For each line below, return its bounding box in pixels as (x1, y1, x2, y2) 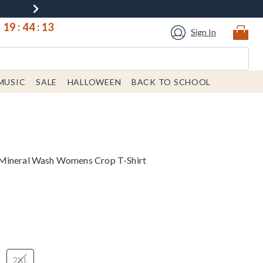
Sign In (191, 27, 216, 37)
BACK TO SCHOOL (131, 77, 211, 87)
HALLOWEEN (67, 77, 122, 87)
